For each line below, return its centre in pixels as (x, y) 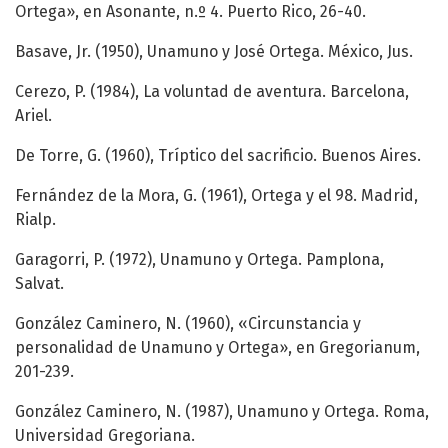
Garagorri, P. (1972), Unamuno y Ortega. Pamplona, (199, 260)
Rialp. (35, 220)
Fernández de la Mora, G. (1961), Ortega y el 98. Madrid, (216, 196)
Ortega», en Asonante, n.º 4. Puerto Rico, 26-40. (190, 12)
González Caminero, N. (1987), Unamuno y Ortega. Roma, (222, 412)
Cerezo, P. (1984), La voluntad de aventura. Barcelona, (212, 92)
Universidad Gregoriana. (105, 436)
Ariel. (33, 116)
